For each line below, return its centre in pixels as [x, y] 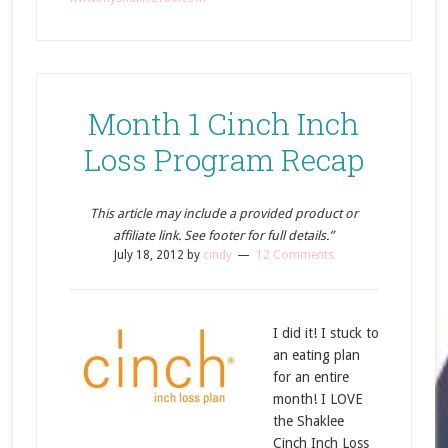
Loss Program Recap [223, 159]
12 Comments [294, 255]
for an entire [310, 377]
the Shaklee [308, 421]
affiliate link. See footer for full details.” [224, 235]
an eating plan [316, 355]
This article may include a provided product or [223, 213]
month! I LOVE [317, 399]
